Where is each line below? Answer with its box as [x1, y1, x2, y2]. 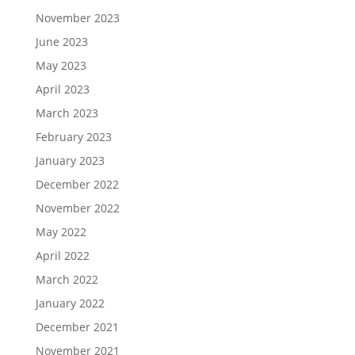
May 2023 [35, 58, 86, 73]
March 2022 [35, 272, 98, 287]
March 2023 [35, 105, 98, 120]
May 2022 [35, 224, 86, 239]
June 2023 [35, 34, 88, 49]
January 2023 [35, 153, 105, 168]
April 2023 [35, 82, 90, 97]
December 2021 [35, 319, 119, 334]
